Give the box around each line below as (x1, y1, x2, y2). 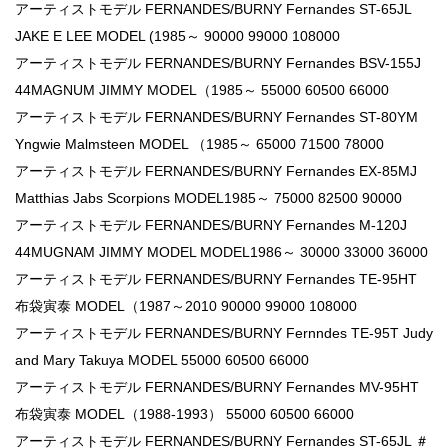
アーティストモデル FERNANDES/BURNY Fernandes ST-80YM (15, 108, 418, 125)
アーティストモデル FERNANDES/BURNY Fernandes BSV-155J (15, 54, 421, 71)
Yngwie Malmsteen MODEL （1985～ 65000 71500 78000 (15, 135, 384, 152)
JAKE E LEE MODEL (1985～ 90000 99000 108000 (15, 27, 340, 44)
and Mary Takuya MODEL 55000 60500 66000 (15, 351, 309, 368)
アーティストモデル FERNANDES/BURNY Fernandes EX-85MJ (15, 162, 417, 179)
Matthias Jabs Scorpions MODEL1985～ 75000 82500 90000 (15, 189, 402, 206)
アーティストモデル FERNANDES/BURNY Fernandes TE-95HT (15, 270, 417, 287)
